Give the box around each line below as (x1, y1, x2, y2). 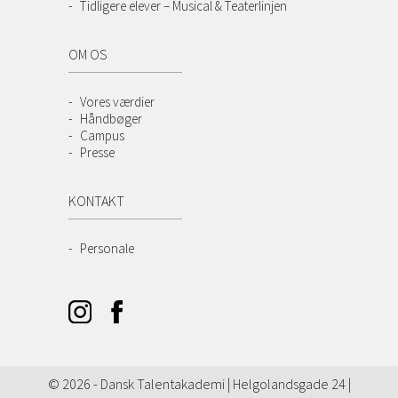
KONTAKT (68, 192, 125, 211)
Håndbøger (80, 110, 143, 128)
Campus (80, 127, 125, 145)
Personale (80, 240, 135, 258)
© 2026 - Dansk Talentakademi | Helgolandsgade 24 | (47, 375, 351, 393)
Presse (80, 144, 115, 162)
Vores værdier (80, 93, 155, 111)
